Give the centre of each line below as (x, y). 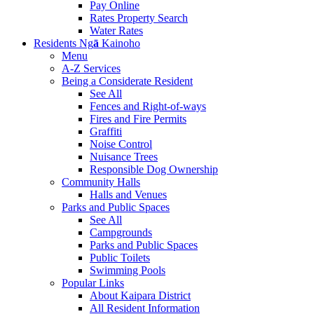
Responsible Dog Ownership (154, 170)
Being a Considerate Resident (127, 81)
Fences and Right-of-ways (148, 107)
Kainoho (120, 43)
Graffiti (106, 132)
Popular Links (93, 283)
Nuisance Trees (124, 157)
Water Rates (116, 31)
